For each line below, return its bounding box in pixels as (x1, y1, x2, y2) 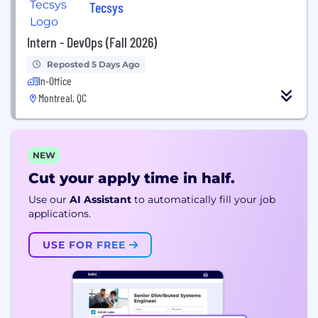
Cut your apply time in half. (28, 170, 235, 187)
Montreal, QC (38, 91, 87, 104)
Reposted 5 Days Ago (47, 59, 140, 70)
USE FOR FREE (43, 238, 129, 251)
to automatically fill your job (134, 193, 275, 206)
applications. (28, 207, 91, 220)
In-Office (38, 74, 72, 87)
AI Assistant (70, 193, 131, 206)
